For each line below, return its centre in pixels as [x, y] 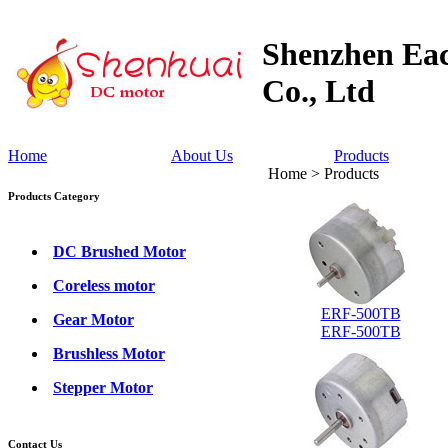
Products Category [54, 195]
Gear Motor [93, 319]
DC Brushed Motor [119, 251]
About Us [202, 155]
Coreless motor [104, 285]
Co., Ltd [318, 91]
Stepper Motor [103, 387]
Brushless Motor [109, 353]
